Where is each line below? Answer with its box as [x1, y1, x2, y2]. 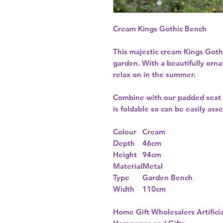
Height [113, 150, 137, 160]
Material [113, 161, 142, 171]
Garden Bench [142, 173, 193, 183]
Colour [113, 127, 136, 137]
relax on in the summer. [113, 70, 198, 80]
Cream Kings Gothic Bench [113, 24, 207, 34]
